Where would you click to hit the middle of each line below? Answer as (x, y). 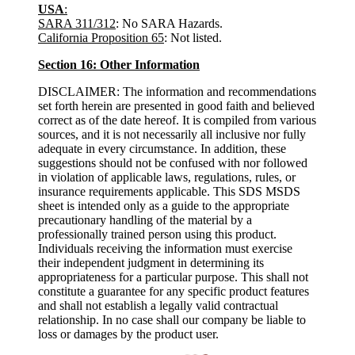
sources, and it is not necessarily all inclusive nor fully (172, 134)
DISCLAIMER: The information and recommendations (177, 92)
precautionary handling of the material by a (145, 220)
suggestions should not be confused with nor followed (173, 163)
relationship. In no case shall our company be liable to (172, 320)
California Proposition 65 (101, 38)
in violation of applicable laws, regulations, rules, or (167, 177)
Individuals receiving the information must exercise (165, 248)
